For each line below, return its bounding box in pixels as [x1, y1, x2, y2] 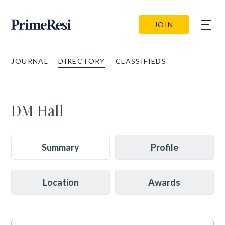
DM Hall [11, 100, 64, 120]
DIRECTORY [58, 57, 105, 65]
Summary [42, 142, 80, 153]
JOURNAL [11, 57, 49, 65]
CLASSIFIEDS [115, 57, 167, 65]
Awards [148, 177, 181, 188]
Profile [150, 142, 178, 153]
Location [42, 177, 79, 188]
